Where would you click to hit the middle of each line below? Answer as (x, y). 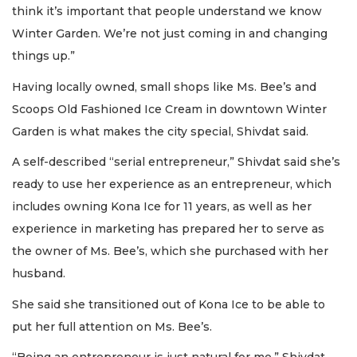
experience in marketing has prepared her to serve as (168, 229)
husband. (39, 274)
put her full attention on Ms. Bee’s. (114, 326)
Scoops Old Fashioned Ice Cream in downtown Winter (169, 109)
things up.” (43, 56)
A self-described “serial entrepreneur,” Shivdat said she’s (176, 162)
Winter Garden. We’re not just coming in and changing (170, 34)
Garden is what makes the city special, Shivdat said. (162, 131)
